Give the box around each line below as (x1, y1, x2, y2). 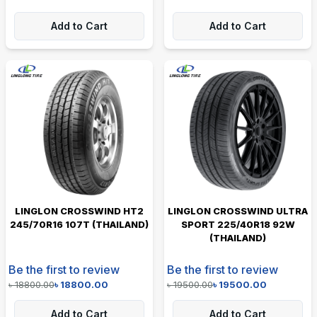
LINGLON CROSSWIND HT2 (15, 204, 144, 217)
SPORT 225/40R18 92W (180, 218, 295, 230)
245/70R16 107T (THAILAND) (10, 218, 149, 230)
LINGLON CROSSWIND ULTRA (168, 204, 308, 217)
